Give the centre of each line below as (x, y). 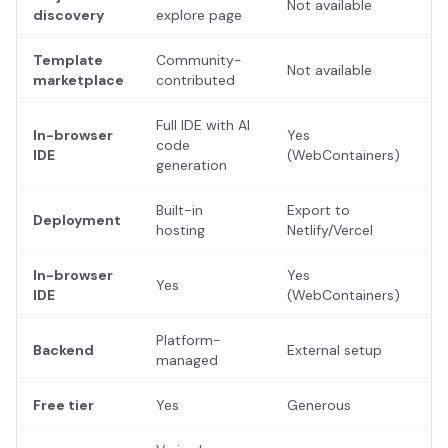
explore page (199, 15)
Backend (63, 350)
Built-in (179, 210)
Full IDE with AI (203, 125)
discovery (68, 15)
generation (191, 165)
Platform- (188, 340)
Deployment (77, 220)
